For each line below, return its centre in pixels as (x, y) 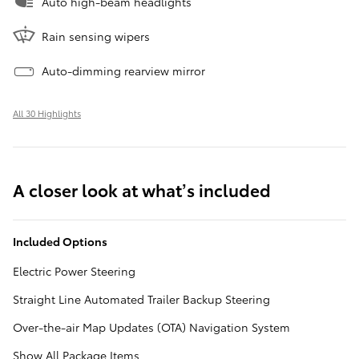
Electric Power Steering (74, 270)
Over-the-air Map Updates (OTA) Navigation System (151, 327)
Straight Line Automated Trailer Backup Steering (141, 298)
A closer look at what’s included (142, 189)
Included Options (60, 241)
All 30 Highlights (47, 113)
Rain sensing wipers (96, 36)
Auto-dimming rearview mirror (123, 70)
